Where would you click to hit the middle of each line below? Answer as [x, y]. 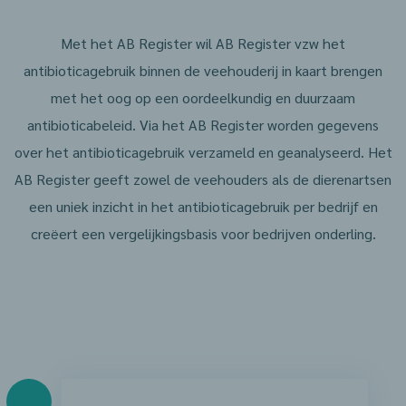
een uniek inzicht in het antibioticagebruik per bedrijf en [203, 206]
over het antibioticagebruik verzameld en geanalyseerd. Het [203, 152]
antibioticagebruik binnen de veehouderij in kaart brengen [203, 70]
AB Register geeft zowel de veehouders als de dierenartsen [203, 179]
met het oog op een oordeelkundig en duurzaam [203, 97]
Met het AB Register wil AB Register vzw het [203, 43]
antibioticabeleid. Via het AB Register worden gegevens [203, 125]
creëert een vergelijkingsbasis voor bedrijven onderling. [203, 233]
